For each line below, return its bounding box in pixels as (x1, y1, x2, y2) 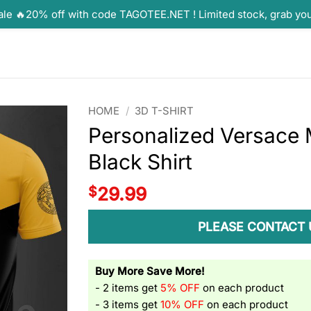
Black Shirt (88, 149, 193, 175)
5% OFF (160, 281, 201, 294)
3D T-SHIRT (135, 105, 194, 117)
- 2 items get (95, 281, 161, 294)
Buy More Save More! (95, 264, 205, 278)
